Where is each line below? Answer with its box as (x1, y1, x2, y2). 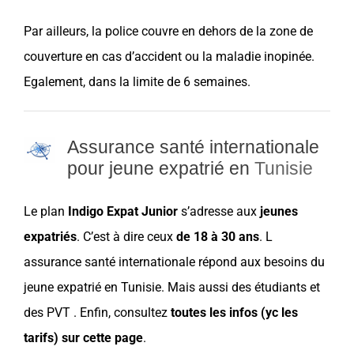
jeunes (260, 203, 298, 219)
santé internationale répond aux (81, 254, 264, 269)
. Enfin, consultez (70, 304, 171, 320)
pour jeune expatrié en (67, 157, 254, 179)
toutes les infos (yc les (171, 304, 298, 320)
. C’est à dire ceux (77, 228, 176, 244)
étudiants (254, 279, 307, 295)
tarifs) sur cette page (24, 330, 143, 345)
